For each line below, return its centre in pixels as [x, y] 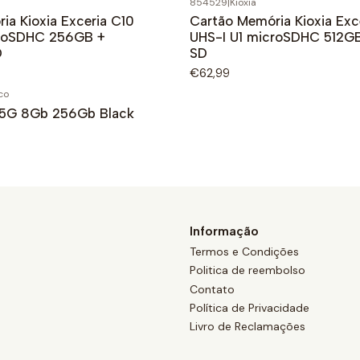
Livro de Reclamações [247, 327]
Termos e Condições [244, 251]
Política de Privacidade [250, 308]
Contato [212, 289]
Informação [224, 231]
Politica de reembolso [247, 270]
